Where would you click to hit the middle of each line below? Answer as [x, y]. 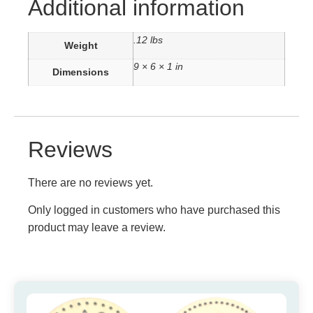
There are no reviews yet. [90, 182]
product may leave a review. [97, 227]
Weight [81, 46]
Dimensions [81, 72]
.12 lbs [148, 40]
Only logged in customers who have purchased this [154, 210]
